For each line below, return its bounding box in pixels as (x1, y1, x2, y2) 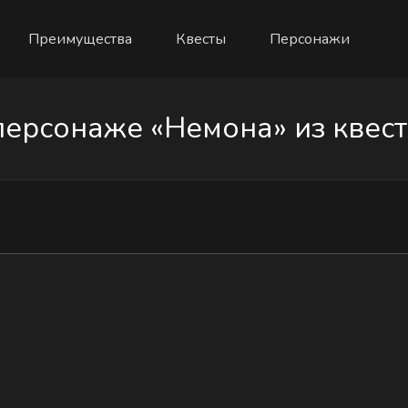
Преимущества (27, 28, 132, 49)
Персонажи (269, 28, 350, 49)
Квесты (175, 28, 226, 49)
